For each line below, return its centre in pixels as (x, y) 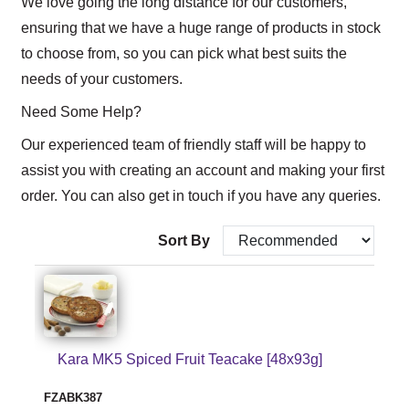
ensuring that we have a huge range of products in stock (201, 27)
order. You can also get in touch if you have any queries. (201, 195)
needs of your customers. (102, 79)
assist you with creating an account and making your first (203, 170)
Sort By (186, 240)
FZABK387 (73, 397)
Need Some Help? (81, 111)
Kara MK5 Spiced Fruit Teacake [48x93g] (190, 359)
